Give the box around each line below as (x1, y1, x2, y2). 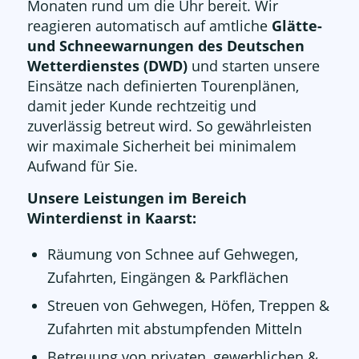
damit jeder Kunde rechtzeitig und (26, 95, 256, 115)
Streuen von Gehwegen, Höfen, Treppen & (46, 296, 329, 316)
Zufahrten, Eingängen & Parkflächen (46, 268, 288, 288)
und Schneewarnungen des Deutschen (26, 35, 305, 55)
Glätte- (271, 15, 322, 35)
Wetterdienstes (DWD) (26, 55, 192, 75)
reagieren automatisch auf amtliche (26, 15, 272, 35)
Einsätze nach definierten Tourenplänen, (26, 75, 299, 95)
